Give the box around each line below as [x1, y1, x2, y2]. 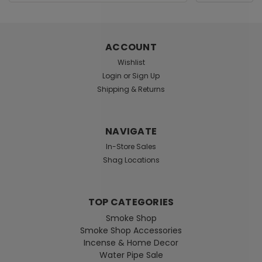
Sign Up [132, 71, 160, 81]
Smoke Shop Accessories [80, 225, 182, 237]
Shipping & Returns [97, 84, 165, 95]
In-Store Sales [106, 142, 156, 152]
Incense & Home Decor [84, 237, 178, 249]
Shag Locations [102, 155, 160, 166]
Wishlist [117, 57, 145, 68]
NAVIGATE [105, 125, 157, 139]
